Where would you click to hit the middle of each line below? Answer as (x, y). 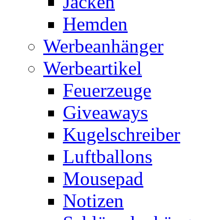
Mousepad (103, 178)
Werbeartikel (93, 68)
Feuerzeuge (107, 90)
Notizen (93, 200)
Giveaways (105, 112)
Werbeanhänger (103, 46)
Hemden (95, 24)
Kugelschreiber (122, 134)
